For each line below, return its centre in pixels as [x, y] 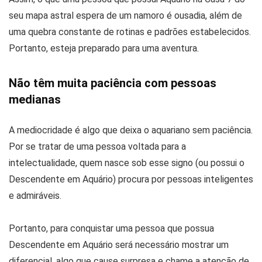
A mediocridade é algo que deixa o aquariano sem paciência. [131, 130]
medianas [35, 100]
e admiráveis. [35, 196]
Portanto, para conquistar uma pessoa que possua [111, 229]
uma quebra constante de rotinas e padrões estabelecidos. [130, 32]
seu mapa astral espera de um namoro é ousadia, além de [125, 16]
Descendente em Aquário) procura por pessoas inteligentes [131, 180]
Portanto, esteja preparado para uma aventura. [104, 49]
